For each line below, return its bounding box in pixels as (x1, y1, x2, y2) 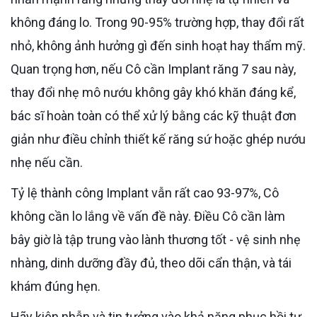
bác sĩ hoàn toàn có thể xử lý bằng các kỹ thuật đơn (11, 108, 296, 123)
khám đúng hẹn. (11, 278, 100, 294)
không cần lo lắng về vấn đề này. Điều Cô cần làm (11, 208, 285, 224)
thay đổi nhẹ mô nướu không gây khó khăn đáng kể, (11, 84, 296, 100)
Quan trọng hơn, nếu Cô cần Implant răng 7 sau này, (11, 61, 296, 76)
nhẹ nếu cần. (11, 154, 83, 170)
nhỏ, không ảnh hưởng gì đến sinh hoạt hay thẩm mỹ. (11, 38, 306, 53)
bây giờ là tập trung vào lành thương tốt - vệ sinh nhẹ (11, 231, 301, 247)
